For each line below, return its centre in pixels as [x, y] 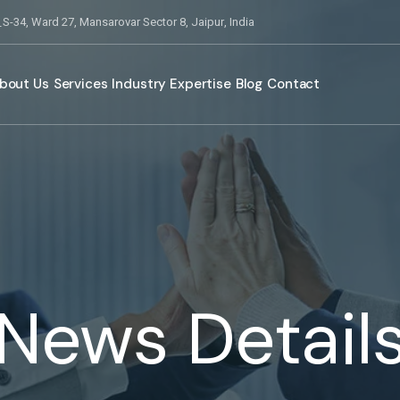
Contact [294, 84]
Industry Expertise [171, 84]
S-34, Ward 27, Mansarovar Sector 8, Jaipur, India [129, 22]
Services [80, 84]
